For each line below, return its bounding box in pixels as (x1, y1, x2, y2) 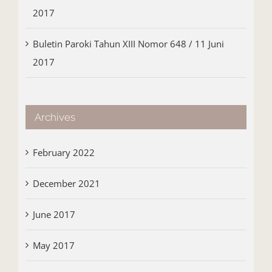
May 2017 (32, 239, 75, 251)
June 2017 (32, 208, 75, 220)
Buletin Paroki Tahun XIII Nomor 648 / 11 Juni (32, 38, 224, 50)
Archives (34, 111, 75, 124)
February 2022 (32, 146, 95, 158)
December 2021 (32, 177, 100, 189)
